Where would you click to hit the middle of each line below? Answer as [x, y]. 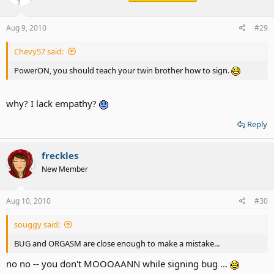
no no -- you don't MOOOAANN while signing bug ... [118, 264]
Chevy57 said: [39, 51]
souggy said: [37, 224]
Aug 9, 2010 [26, 28]
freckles [60, 155]
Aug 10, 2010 [28, 201]
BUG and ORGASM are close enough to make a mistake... [117, 243]
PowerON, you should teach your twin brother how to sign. [123, 70]
